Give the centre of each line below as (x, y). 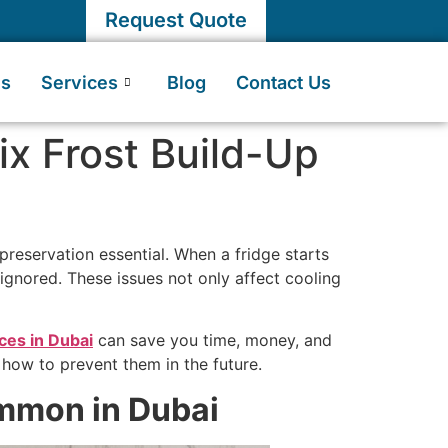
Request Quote (176, 20)
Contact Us (283, 82)
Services (79, 82)
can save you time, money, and (212, 340)
